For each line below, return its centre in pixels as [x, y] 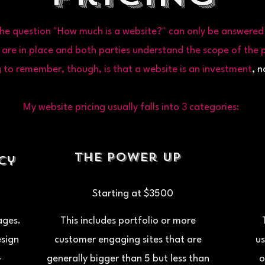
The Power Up [128, 157]
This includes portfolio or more [128, 221]
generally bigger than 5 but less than [128, 259]
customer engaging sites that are [128, 240]
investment [227, 70]
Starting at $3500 [132, 194]
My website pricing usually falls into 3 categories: [132, 107]
